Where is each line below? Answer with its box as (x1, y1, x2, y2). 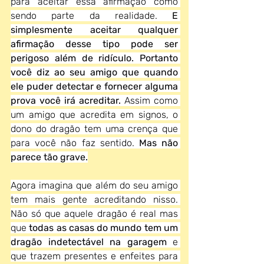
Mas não (138, 137, 179, 148)
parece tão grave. (11, 151, 88, 163)
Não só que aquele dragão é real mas (11, 208, 178, 219)
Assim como (121, 95, 178, 106)
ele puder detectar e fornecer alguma (11, 81, 178, 92)
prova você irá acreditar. (11, 95, 121, 106)
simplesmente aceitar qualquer (11, 24, 178, 35)
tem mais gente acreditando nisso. (11, 194, 178, 205)
